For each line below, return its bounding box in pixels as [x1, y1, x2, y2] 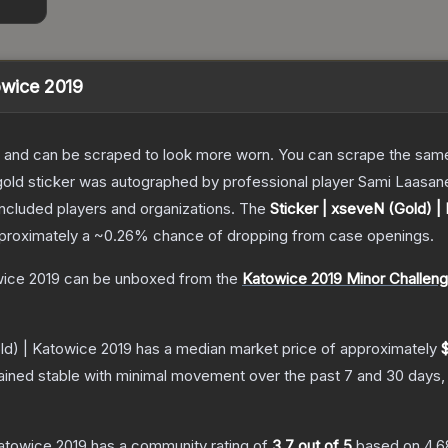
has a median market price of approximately [132, 339, 441, 359]
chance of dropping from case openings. [149, 226, 434, 246]
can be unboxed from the [60, 269, 238, 289]
